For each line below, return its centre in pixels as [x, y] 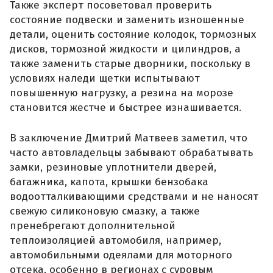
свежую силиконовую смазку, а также [105, 211]
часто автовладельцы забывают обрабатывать [131, 152]
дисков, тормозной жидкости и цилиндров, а [125, 49]
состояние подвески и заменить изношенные [127, 20]
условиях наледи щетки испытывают [105, 79]
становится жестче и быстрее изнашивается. [126, 108]
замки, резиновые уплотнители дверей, [113, 167]
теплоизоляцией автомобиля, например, [115, 240]
